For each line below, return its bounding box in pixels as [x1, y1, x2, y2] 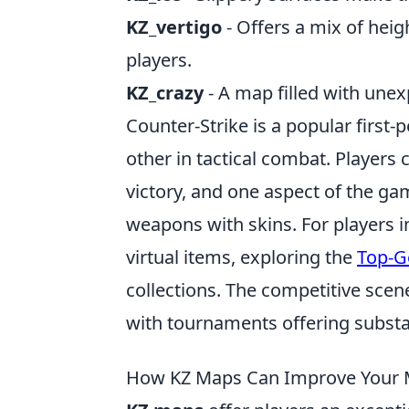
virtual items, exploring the [126, 245, 357, 269]
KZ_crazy [126, 80, 204, 105]
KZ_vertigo [126, 15, 222, 39]
